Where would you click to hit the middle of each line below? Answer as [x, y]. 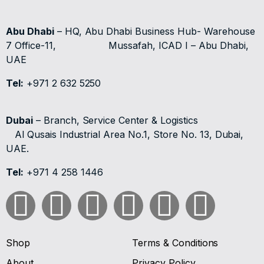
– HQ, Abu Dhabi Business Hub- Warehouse [154, 31]
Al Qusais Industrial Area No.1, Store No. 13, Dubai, [125, 134]
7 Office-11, [57, 45]
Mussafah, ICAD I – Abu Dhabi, [179, 45]
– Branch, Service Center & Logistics [115, 120]
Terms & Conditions [175, 243]
